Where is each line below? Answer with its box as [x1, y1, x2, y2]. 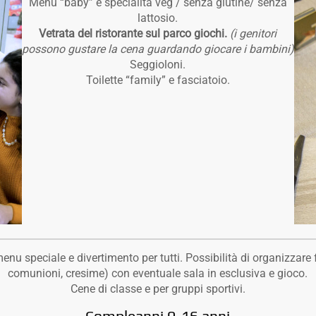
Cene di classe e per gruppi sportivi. [70, 281, 245, 296]
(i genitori [230, 27, 277, 41]
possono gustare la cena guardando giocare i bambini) [21, 42, 294, 56]
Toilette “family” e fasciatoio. [85, 73, 230, 87]
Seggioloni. [130, 58, 186, 72]
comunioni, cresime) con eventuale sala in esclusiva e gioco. [8, 266, 308, 280]
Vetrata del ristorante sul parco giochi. [39, 27, 228, 41]
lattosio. [138, 11, 178, 25]
